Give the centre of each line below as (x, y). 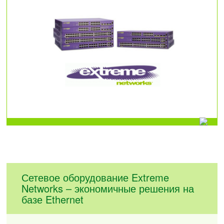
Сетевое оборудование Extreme (95, 177)
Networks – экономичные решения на (108, 188)
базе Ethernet (53, 199)
